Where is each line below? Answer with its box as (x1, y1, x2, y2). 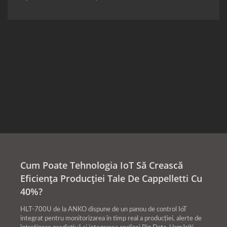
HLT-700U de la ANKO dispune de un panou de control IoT (20, 206, 187, 213)
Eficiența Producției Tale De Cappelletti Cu (20, 172, 202, 185)
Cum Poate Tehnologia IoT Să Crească (20, 159, 183, 172)
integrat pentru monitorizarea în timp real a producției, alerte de (20, 215, 202, 222)
